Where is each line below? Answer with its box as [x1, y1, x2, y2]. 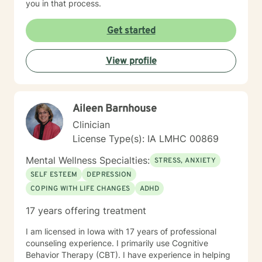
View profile [105, 56, 157, 67]
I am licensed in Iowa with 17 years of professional [26, 226, 216, 236]
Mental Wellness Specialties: [26, 154, 150, 166]
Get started [106, 25, 156, 37]
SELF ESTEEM [30, 170, 78, 180]
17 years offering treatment [26, 205, 146, 216]
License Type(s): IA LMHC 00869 [73, 133, 219, 144]
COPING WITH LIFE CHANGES [30, 184, 130, 194]
